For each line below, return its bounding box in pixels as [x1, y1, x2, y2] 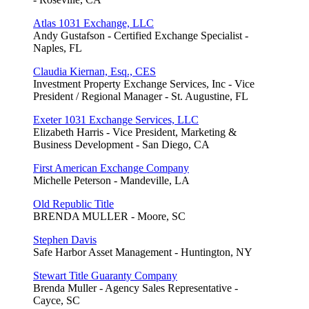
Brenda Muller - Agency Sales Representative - [33, 282, 238, 295]
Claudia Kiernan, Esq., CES [33, 66, 156, 78]
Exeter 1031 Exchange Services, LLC [33, 114, 199, 126]
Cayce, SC [33, 295, 80, 307]
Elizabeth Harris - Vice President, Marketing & [33, 126, 237, 139]
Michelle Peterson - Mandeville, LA [33, 175, 190, 187]
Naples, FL [33, 42, 82, 54]
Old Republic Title [33, 198, 114, 210]
